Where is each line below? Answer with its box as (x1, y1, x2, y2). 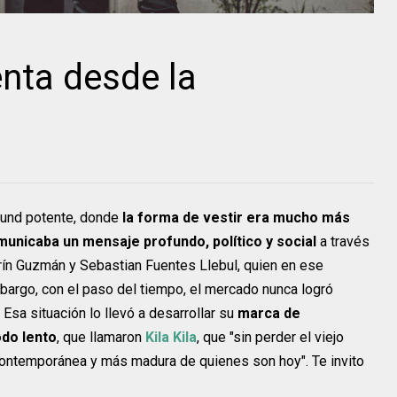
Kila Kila (145, 329, 197, 346)
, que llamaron (57, 329, 145, 346)
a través (320, 233, 370, 251)
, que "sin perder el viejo (197, 329, 344, 346)
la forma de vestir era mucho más (119, 209, 350, 227)
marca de (237, 305, 300, 323)
